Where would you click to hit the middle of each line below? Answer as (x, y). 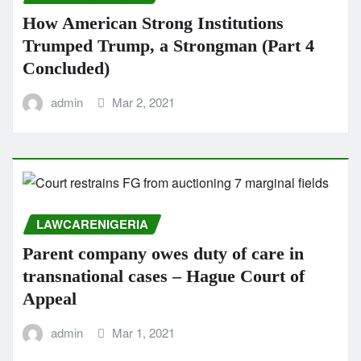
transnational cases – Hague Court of (164, 276)
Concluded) (66, 68)
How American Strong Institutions (153, 23)
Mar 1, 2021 (144, 332)
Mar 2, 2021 (144, 102)
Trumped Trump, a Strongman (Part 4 (168, 45)
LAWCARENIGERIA (92, 224)
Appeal (50, 298)
